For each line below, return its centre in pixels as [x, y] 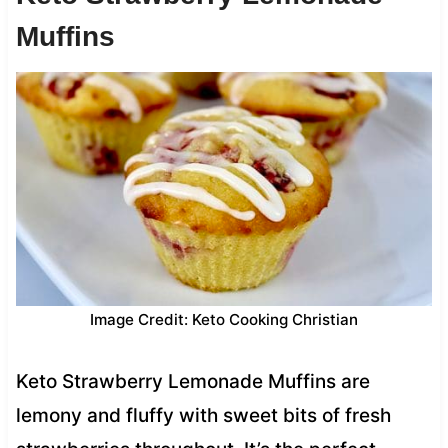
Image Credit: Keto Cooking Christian [224, 319]
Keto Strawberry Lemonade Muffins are [192, 381]
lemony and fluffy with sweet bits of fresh [203, 415]
